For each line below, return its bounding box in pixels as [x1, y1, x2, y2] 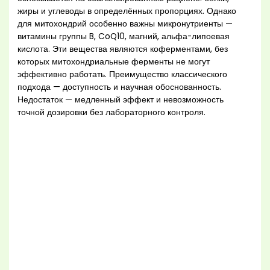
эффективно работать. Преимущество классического [17, 68, 228, 80]
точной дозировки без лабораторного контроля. [17, 106, 206, 118]
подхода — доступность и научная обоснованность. [17, 81, 222, 93]
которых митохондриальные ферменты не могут [17, 55, 210, 67]
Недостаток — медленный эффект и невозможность [17, 93, 224, 105]
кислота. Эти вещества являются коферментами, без [17, 43, 228, 55]
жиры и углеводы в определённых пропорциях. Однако [17, 5, 237, 17]
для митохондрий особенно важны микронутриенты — [17, 17, 233, 30]
